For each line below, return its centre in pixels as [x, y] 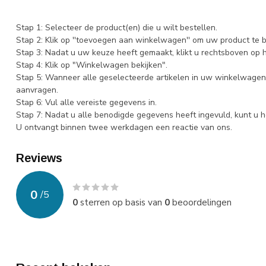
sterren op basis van [121, 202]
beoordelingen [201, 202]
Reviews [39, 158]
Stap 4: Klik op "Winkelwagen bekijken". [92, 65]
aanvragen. [37, 90]
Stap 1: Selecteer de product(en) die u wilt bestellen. [117, 28]
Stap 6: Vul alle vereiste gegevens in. [86, 103]
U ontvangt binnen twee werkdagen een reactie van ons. [124, 128]
